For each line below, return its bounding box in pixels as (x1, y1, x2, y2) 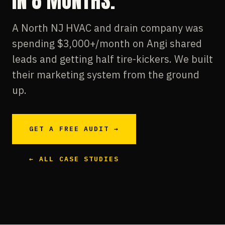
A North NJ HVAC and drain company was (12, 21, 203, 35)
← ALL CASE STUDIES (29, 155, 120, 163)
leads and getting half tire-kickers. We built (12, 52, 213, 66)
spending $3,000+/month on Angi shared (12, 37, 202, 50)
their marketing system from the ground (12, 68, 199, 81)
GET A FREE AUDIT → (29, 125, 120, 133)
